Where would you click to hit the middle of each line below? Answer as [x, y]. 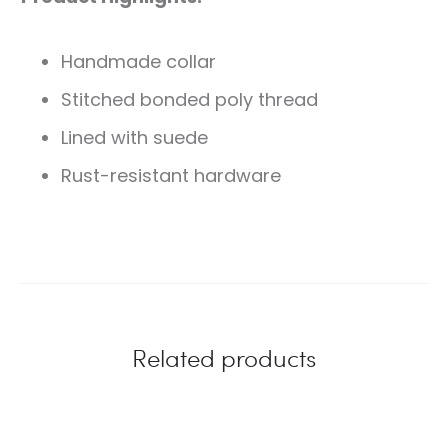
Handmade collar [138, 61]
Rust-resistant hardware [171, 175]
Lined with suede [134, 137]
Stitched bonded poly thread [189, 99]
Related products [224, 357]
